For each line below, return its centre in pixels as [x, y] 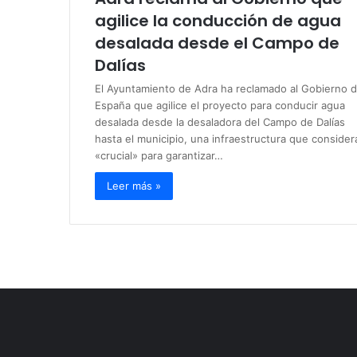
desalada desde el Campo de [217, 43]
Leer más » [133, 185]
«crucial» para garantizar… [159, 155]
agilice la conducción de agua [218, 20]
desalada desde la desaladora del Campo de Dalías [220, 122]
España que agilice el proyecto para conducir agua [220, 105]
